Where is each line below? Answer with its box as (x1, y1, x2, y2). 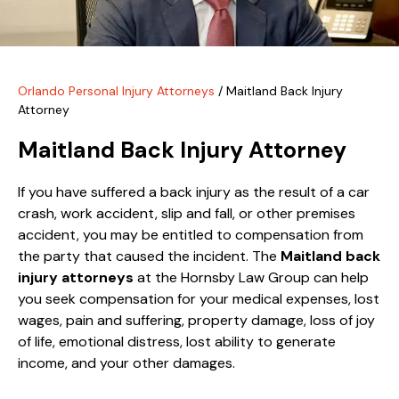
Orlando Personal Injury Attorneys (18, 82, 215, 99)
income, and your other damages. (18, 353, 235, 372)
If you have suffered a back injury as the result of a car (18, 182, 370, 201)
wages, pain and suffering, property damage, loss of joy (18, 310, 375, 330)
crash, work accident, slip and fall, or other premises (18, 203, 355, 223)
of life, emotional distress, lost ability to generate (18, 331, 336, 351)
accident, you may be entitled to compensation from (18, 224, 363, 244)
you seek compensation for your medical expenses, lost (18, 289, 379, 308)
